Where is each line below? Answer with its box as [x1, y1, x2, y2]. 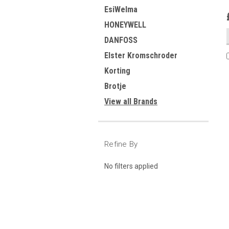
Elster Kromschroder [104, 51, 177, 60]
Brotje [104, 81, 126, 91]
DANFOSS [104, 35, 138, 45]
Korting [104, 66, 130, 76]
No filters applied [104, 162, 158, 170]
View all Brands [104, 97, 157, 106]
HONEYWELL [104, 20, 146, 30]
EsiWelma [104, 5, 138, 14]
